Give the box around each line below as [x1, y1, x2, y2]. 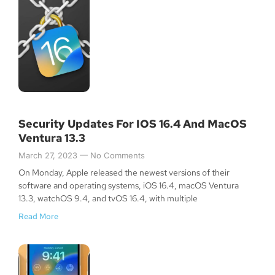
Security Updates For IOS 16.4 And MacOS [18, 117, 247, 131]
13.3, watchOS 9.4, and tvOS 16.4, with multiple [18, 193, 198, 204]
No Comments [88, 150, 145, 161]
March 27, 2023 [18, 150, 80, 161]
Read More [18, 211, 58, 222]
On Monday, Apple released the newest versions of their [18, 167, 230, 179]
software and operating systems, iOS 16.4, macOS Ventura [18, 180, 239, 192]
